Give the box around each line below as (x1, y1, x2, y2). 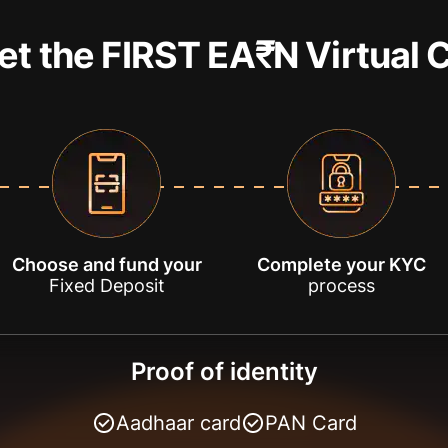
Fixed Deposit (48, 274, 165, 296)
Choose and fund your (11, 253, 202, 275)
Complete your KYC (257, 253, 426, 275)
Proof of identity (130, 356, 318, 386)
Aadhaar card (115, 410, 241, 435)
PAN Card (264, 410, 357, 435)
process (308, 274, 375, 296)
